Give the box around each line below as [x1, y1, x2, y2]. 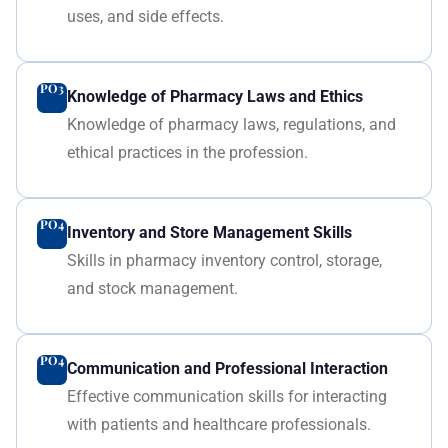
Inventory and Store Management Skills [66, 223, 352, 242]
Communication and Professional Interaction [66, 359, 388, 378]
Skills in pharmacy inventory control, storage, [66, 251, 382, 270]
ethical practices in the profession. [66, 143, 308, 162]
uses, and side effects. [66, 7, 224, 26]
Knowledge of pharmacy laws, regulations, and [66, 115, 396, 134]
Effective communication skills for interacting [66, 387, 387, 406]
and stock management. [66, 279, 238, 298]
